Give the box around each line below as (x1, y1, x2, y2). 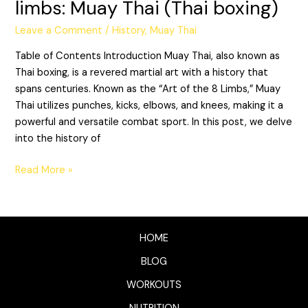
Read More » (15, 163, 74, 177)
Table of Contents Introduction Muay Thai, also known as (15, 49, 280, 63)
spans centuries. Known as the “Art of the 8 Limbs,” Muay (15, 82, 281, 96)
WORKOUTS (126, 278, 181, 292)
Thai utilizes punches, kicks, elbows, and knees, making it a (15, 98, 284, 112)
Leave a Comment (15, 24, 103, 38)
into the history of (15, 131, 101, 145)
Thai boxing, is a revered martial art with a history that (15, 65, 269, 79)
